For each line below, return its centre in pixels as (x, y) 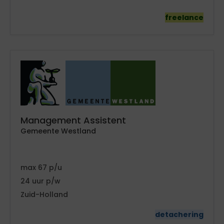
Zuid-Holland (44, 194)
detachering (179, 214)
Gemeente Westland (58, 131)
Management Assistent (73, 120)
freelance (184, 17)
